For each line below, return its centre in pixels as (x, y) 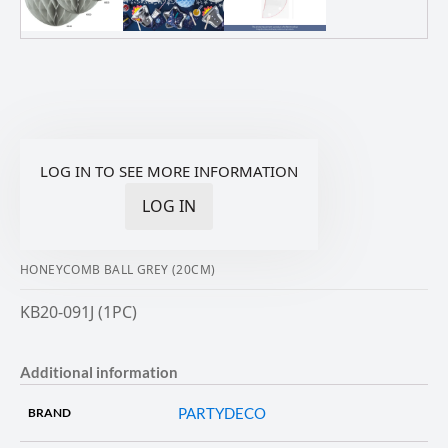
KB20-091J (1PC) (78, 311)
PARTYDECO (222, 412)
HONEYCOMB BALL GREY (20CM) (118, 269)
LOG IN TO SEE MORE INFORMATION (169, 170)
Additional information (99, 371)
